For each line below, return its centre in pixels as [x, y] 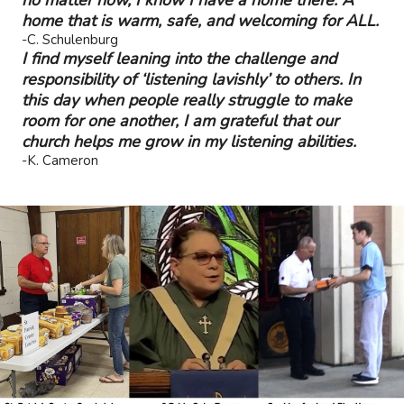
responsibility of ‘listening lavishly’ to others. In [191, 79]
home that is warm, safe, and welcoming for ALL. [200, 20]
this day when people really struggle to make [187, 100]
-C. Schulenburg [70, 39]
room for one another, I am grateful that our [180, 120]
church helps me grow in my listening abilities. [189, 141]
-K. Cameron [60, 160]
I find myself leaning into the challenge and [179, 58]
